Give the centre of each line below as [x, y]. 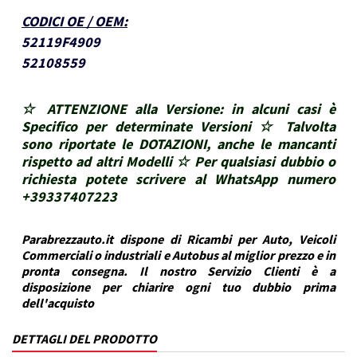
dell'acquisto [58, 303]
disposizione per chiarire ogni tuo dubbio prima [178, 287]
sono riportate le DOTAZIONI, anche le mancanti [178, 144]
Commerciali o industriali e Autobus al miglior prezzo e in [178, 255]
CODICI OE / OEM [73, 22]
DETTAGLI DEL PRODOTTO [84, 339]
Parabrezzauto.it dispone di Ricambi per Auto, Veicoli [178, 239]
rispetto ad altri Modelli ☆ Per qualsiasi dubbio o [178, 162]
